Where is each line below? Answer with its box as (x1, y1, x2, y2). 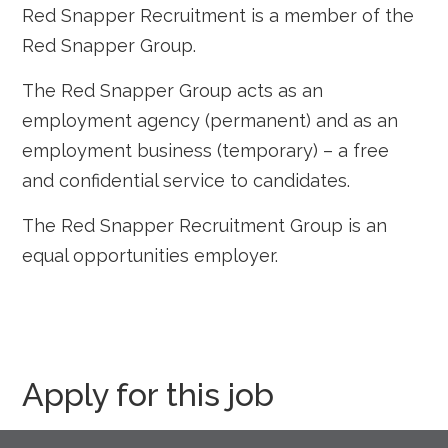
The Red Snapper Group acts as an (22, 80, 324, 101)
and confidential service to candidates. (22, 170, 351, 191)
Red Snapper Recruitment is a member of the (22, 5, 415, 26)
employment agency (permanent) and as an (22, 110, 399, 131)
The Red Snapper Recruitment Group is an (22, 215, 388, 236)
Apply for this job (22, 376, 275, 413)
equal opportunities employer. (22, 245, 279, 266)
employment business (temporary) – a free (22, 140, 390, 161)
